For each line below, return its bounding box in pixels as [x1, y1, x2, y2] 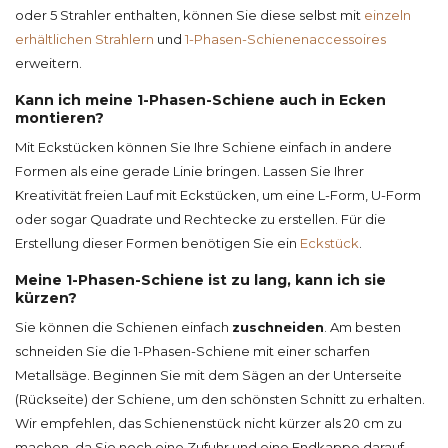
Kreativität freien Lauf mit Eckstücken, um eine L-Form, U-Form [15, 187, 421, 204]
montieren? [15, 109, 104, 128]
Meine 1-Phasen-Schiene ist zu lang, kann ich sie [15, 271, 386, 290]
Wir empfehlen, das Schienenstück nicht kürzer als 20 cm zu [15, 415, 402, 432]
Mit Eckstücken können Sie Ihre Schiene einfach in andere [15, 139, 392, 156]
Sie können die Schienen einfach [15, 319, 232, 336]
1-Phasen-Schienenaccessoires [185, 31, 386, 48]
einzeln [364, 7, 411, 24]
